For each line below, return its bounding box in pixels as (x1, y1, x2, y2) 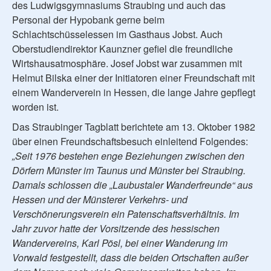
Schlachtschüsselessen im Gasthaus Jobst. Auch (12, 27, 223, 41)
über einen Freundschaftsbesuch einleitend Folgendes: (12, 134, 248, 148)
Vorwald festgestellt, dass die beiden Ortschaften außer (12, 250, 248, 264)
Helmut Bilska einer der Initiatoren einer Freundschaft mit (12, 70, 255, 85)
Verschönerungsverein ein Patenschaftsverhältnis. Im (12, 206, 239, 221)
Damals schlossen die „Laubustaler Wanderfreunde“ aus (12, 177, 253, 192)
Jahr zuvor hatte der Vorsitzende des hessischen (12, 221, 220, 235)
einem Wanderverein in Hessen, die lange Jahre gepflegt (12, 85, 255, 99)
